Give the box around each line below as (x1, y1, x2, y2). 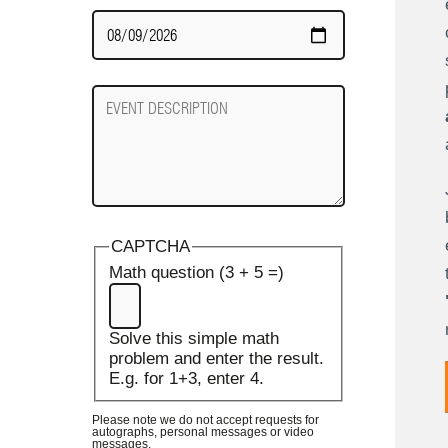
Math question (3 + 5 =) (108, 263, 284, 283)
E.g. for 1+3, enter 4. (108, 369, 264, 389)
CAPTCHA (110, 237, 190, 257)
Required (92, 30, 159, 49)
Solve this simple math (108, 329, 279, 349)
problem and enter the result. (108, 349, 324, 369)
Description (92, 105, 177, 125)
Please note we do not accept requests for (92, 412, 319, 427)
